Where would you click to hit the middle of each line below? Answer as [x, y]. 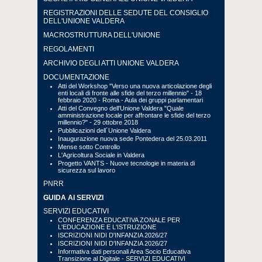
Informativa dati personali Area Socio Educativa [124, 251]
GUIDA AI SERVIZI [73, 197]
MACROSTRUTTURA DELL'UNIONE [102, 35]
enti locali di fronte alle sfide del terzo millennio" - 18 [130, 93]
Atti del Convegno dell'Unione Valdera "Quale [121, 108]
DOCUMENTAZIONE [76, 77]
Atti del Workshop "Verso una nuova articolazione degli [135, 86]
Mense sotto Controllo [89, 147]
